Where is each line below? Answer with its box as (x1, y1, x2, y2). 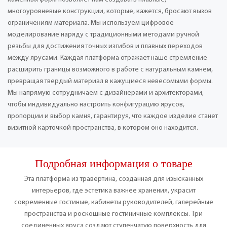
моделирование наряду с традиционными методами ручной (8, 30, 199, 39)
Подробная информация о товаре (34, 159, 193, 171)
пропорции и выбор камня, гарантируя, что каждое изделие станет (8, 112, 218, 120)
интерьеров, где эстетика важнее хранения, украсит (31, 186, 196, 195)
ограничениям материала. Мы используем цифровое (8, 19, 174, 27)
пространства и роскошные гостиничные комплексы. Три (24, 210, 203, 218)
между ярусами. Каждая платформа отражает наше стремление (8, 54, 207, 62)
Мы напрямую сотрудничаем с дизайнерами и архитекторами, (8, 89, 204, 97)
